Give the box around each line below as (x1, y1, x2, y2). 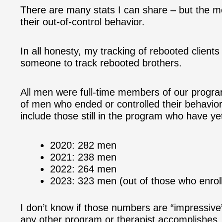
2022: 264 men (50, 164, 116, 174)
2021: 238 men (50, 152, 116, 163)
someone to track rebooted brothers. (20, 57, 182, 68)
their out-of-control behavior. (20, 16, 145, 27)
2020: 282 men (50, 140, 116, 151)
